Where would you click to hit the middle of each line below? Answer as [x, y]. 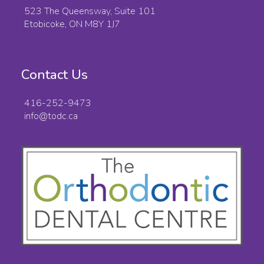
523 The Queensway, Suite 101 [90, 11]
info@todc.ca [51, 116]
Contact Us [55, 75]
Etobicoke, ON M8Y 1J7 [72, 24]
